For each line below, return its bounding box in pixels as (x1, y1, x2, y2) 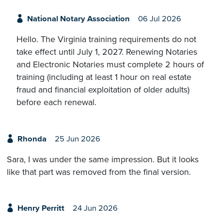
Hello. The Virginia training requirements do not (16, 34, 196, 45)
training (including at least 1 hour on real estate (16, 72, 191, 83)
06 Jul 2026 (138, 14, 181, 24)
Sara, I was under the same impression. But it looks (7, 154, 199, 165)
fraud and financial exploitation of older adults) (16, 84, 189, 95)
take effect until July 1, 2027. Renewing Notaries (16, 46, 197, 58)
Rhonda (17, 134, 46, 144)
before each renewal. (16, 97, 96, 108)
